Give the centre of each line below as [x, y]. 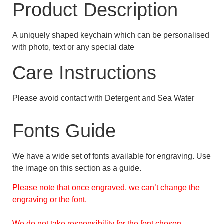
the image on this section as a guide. [77, 168]
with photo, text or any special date [73, 47]
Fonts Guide [64, 131]
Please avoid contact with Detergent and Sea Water [103, 98]
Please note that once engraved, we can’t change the [106, 187]
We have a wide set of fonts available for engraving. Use [112, 156]
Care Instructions [84, 73]
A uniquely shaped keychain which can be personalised [111, 35]
